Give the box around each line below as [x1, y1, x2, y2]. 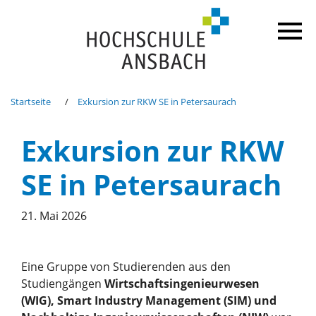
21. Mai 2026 [21, 208, 87, 224]
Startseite [11, 95, 51, 108]
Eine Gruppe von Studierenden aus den [21, 259, 231, 274]
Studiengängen [21, 276, 104, 291]
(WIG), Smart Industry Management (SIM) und [21, 293, 276, 308]
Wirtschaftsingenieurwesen [104, 276, 260, 291]
